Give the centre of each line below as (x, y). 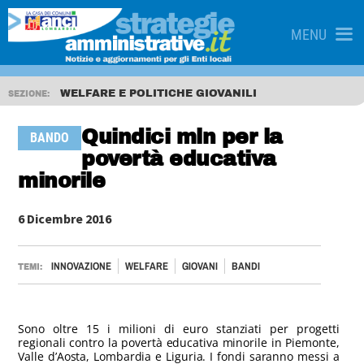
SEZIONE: (30, 94)
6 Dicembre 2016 (65, 219)
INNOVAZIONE (82, 266)
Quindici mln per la (182, 137)
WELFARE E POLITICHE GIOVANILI (158, 93)
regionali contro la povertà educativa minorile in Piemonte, (179, 342)
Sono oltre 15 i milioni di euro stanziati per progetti (179, 329)
